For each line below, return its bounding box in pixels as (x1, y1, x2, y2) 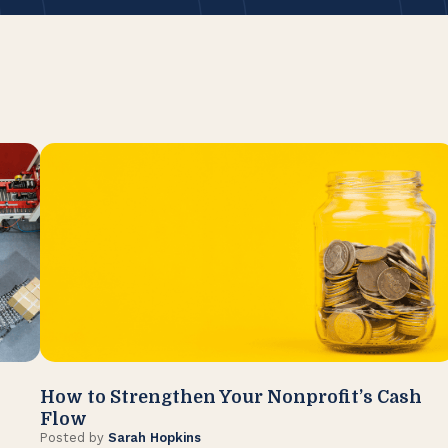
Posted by (39, 430, 108, 446)
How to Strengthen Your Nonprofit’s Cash (39, 387, 422, 408)
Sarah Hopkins (107, 430, 201, 446)
